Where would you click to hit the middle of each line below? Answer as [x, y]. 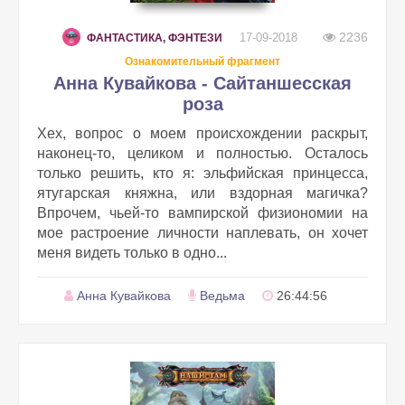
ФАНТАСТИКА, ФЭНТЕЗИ [155, 38]
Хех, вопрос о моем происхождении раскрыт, [202, 133]
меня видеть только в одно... [132, 253]
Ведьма [222, 296]
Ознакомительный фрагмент [202, 61]
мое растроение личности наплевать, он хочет [202, 233]
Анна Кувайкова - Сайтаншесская [202, 83]
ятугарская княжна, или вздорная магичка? [202, 193]
